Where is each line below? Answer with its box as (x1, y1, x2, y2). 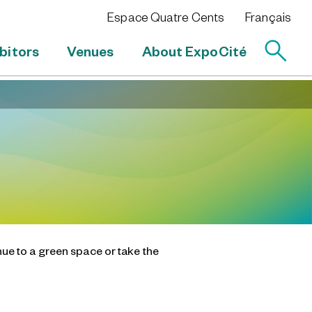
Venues (66, 42, 114, 59)
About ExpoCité (141, 42, 247, 59)
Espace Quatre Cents (107, 9, 225, 24)
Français (245, 9, 291, 24)
